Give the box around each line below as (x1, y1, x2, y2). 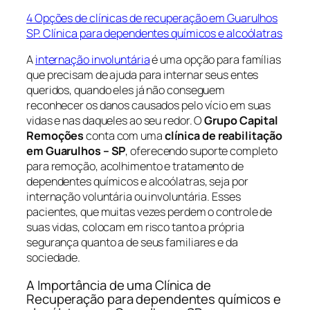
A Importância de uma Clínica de (26, 275, 211, 294)
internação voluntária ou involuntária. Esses (26, 189, 241, 205)
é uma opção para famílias (149, 52, 281, 68)
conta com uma (84, 128, 165, 144)
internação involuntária (35, 52, 150, 68)
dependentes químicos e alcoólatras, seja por (26, 174, 248, 190)
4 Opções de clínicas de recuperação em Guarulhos (26, 10, 278, 26)
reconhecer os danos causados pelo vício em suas (26, 98, 271, 113)
